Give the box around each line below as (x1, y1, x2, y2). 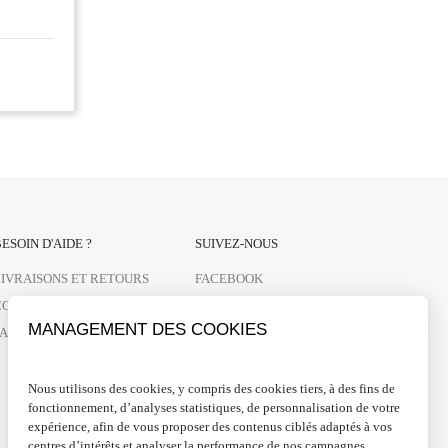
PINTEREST (194, 325, 263, 340)
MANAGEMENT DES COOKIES (28, 319, 267, 339)
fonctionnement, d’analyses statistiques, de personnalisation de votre (28, 399, 400, 415)
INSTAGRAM (194, 298, 270, 313)
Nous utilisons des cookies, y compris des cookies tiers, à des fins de (28, 380, 395, 396)
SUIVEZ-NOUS (194, 236, 278, 251)
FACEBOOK (194, 271, 263, 286)
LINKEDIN (194, 352, 255, 367)
